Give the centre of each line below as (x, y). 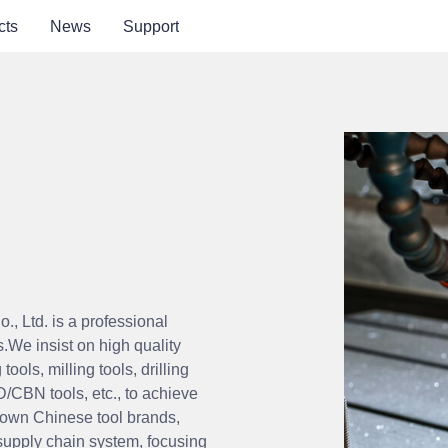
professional (124, 321)
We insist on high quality (94, 345)
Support (151, 26)
